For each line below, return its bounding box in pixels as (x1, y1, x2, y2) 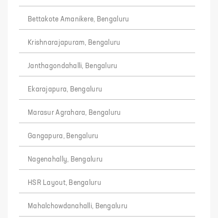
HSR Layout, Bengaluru (28, 180, 101, 186)
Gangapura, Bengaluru (28, 133, 99, 140)
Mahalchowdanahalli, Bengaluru (28, 203, 128, 210)
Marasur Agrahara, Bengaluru (28, 109, 121, 116)
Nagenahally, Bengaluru (28, 156, 103, 163)
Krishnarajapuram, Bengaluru (28, 39, 121, 46)
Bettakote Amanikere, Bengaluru (28, 16, 129, 23)
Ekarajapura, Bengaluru (28, 86, 103, 93)
